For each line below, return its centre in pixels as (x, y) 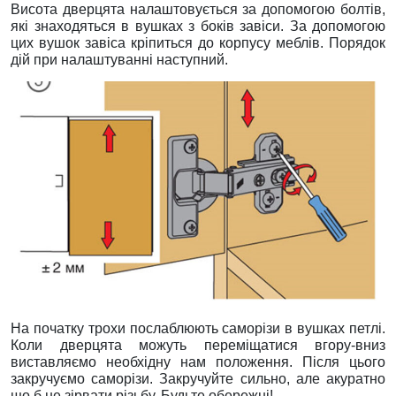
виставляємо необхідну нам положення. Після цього (198, 362)
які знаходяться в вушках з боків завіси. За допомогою (198, 27)
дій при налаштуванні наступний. (119, 60)
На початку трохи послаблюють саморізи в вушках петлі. (198, 328)
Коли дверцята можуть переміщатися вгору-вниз (198, 345)
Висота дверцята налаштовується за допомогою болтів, (198, 10)
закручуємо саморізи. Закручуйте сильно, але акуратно (198, 378)
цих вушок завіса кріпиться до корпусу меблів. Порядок (198, 43)
